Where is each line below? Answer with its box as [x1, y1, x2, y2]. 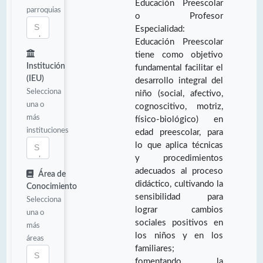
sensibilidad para [135, 192, 223, 201]
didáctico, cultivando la [135, 179, 223, 188]
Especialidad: [135, 24, 186, 33]
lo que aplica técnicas [135, 140, 223, 150]
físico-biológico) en [135, 114, 223, 124]
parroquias [26, 5, 61, 14]
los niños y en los [135, 231, 223, 240]
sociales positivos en [135, 218, 223, 227]
